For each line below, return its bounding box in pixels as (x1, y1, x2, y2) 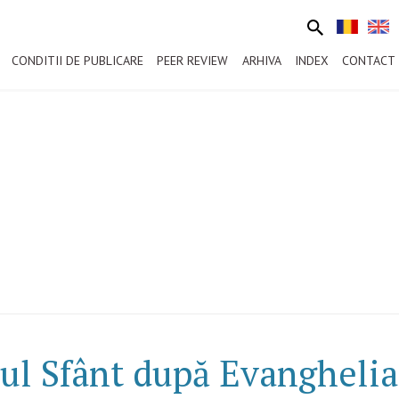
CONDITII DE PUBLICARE (12, 53, 144, 69)
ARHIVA (241, 53, 281, 69)
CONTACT (342, 53, 395, 69)
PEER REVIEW (157, 53, 229, 69)
